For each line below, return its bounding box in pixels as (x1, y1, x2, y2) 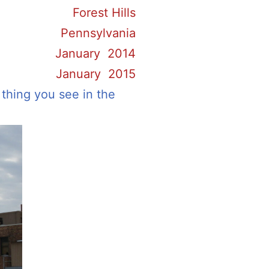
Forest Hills (73, 5, 136, 20)
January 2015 (56, 67, 136, 81)
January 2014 (55, 46, 136, 61)
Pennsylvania (61, 26, 136, 40)
